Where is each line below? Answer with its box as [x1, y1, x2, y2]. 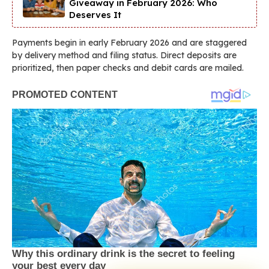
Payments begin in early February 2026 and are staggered [12, 37, 247, 48]
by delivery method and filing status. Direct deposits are [12, 49, 237, 61]
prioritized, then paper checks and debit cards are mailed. [12, 62, 244, 73]
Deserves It [69, 8, 121, 20]
